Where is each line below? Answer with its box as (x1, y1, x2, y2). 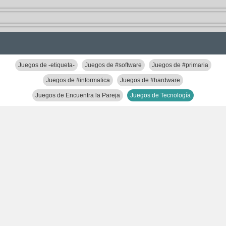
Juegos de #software (84, 62, 142, 69)
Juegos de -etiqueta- (18, 62, 75, 69)
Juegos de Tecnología (130, 92, 191, 99)
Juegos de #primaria (151, 62, 208, 69)
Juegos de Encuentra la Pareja (35, 92, 120, 99)
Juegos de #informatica (46, 77, 110, 84)
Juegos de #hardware (120, 77, 180, 84)
